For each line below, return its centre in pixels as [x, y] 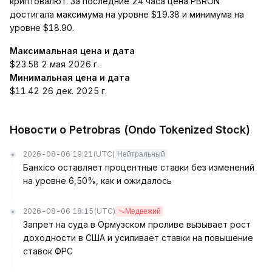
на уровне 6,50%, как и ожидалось [97, 181]
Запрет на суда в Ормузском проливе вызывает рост [137, 224]
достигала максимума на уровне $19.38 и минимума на [127, 14]
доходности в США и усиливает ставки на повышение [138, 238]
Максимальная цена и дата [72, 51]
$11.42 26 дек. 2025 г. [58, 91]
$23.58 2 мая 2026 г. [54, 64]
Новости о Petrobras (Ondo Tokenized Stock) [130, 130]
